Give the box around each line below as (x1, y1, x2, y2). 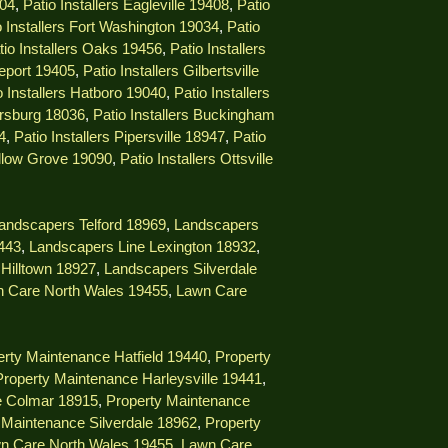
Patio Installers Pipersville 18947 (13, 129, 225, 146)
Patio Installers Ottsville (120, 151, 273, 168)
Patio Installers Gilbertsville (82, 63, 259, 80)
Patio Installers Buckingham (93, 107, 275, 124)
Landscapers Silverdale (104, 261, 257, 278)
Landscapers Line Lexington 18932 (29, 239, 256, 256)
